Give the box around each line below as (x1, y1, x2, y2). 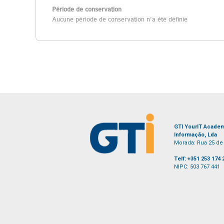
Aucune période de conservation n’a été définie (52, 15, 187, 23)
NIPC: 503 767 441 (174, 163, 220, 170)
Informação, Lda (174, 131, 217, 138)
